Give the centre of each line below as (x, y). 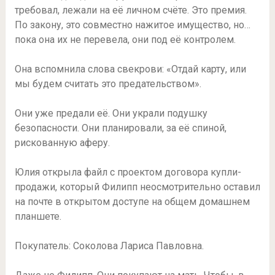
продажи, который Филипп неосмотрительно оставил (137, 187)
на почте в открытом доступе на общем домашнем (132, 202)
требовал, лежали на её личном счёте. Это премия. (130, 10)
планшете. (38, 217)
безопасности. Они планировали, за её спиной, (120, 128)
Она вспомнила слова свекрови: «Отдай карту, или (130, 69)
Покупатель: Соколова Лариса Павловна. (109, 246)
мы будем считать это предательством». (108, 84)
